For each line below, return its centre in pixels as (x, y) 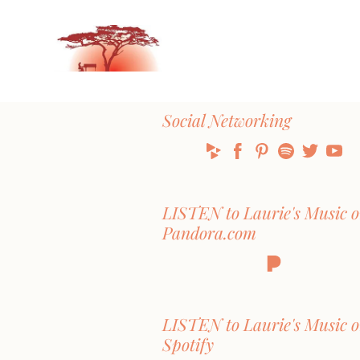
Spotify (188, 344)
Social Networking (227, 120)
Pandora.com (209, 232)
